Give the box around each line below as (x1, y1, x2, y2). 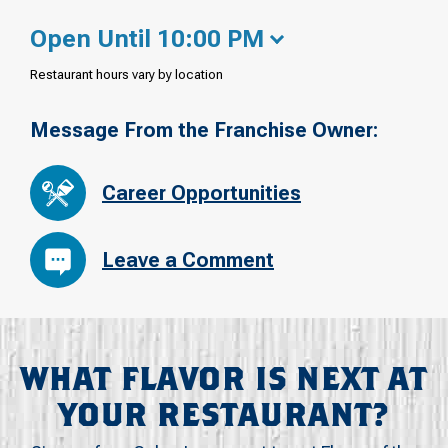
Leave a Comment (102, 248, 274, 273)
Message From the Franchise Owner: (30, 117, 378, 142)
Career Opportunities (102, 181, 301, 206)
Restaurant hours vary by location (30, 66, 223, 82)
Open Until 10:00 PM (30, 24, 264, 53)
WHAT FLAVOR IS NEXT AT (19, 363, 429, 397)
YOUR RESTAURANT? (58, 399, 390, 433)
